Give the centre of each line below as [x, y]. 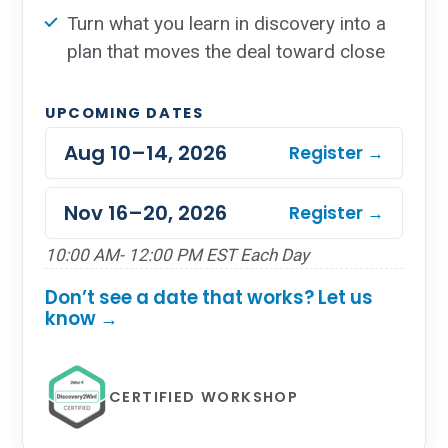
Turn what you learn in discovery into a [226, 23]
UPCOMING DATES [124, 113]
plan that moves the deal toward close [226, 51]
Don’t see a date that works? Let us [209, 297]
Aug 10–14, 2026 [145, 153]
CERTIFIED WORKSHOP [204, 397]
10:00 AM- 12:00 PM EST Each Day [177, 255]
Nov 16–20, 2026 [145, 213]
